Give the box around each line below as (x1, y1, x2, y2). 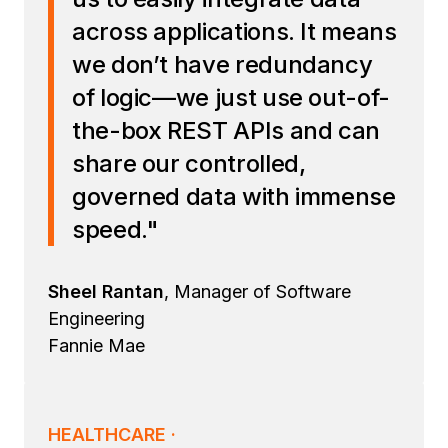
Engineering (48, 307, 145, 329)
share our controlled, (72, 148, 306, 178)
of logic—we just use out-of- (72, 82, 390, 112)
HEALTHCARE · (48, 423, 176, 445)
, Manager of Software (164, 280, 351, 302)
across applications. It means (72, 16, 397, 46)
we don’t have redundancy (72, 49, 373, 79)
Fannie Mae (48, 334, 145, 356)
